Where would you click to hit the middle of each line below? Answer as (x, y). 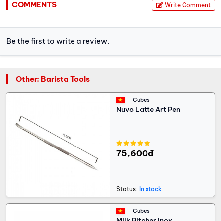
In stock (150, 189)
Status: (127, 189)
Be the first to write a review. (58, 41)
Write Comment (188, 5)
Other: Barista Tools (53, 79)
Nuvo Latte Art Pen (148, 110)
